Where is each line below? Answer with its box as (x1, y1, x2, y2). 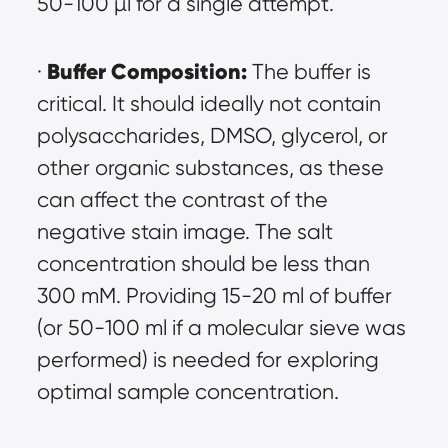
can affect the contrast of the (36, 187, 328, 213)
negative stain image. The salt (36, 219, 333, 245)
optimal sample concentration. (36, 379, 339, 405)
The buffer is (246, 59, 371, 85)
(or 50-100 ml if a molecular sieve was (36, 315, 406, 341)
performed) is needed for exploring (36, 347, 379, 373)
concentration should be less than (36, 251, 370, 277)
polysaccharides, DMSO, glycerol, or (36, 123, 388, 149)
